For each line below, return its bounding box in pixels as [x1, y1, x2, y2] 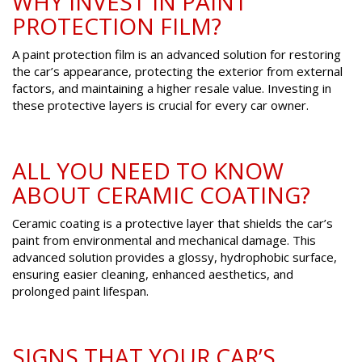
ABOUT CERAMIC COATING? [12, 179, 310, 211]
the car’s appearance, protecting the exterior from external [12, 63, 343, 80]
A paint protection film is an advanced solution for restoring [12, 46, 341, 63]
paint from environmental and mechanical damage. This [12, 232, 316, 249]
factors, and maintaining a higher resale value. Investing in [12, 80, 331, 97]
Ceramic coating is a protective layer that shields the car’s [12, 215, 333, 232]
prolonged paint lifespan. [12, 283, 149, 300]
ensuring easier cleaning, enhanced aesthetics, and [12, 266, 293, 283]
